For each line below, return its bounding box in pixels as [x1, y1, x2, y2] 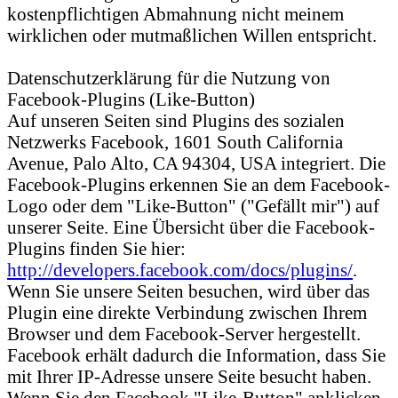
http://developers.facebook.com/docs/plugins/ [7, 259, 353, 280]
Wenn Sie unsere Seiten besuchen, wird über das [7, 280, 370, 301]
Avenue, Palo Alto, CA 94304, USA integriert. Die [7, 152, 386, 173]
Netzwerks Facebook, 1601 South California [7, 131, 343, 152]
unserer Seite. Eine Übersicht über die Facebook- [7, 216, 375, 237]
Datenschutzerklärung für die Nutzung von [7, 67, 330, 88]
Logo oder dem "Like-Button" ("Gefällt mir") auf [7, 195, 379, 216]
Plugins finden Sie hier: [7, 237, 186, 259]
